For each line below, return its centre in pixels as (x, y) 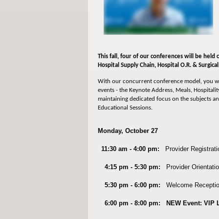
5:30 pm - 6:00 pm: (132, 185)
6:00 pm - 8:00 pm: (133, 203)
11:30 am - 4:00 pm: (130, 149)
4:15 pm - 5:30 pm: (132, 167)
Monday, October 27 (128, 131)
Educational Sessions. (125, 108)
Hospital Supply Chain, (127, 66)
